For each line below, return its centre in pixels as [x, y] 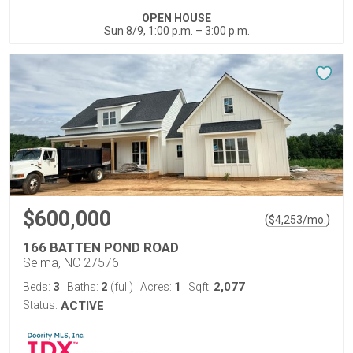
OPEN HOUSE [176, 18]
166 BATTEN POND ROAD [101, 247]
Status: [40, 305]
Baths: [84, 287]
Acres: [157, 287]
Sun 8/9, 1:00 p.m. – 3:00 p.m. [176, 31]
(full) [121, 287]
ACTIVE [82, 306]
